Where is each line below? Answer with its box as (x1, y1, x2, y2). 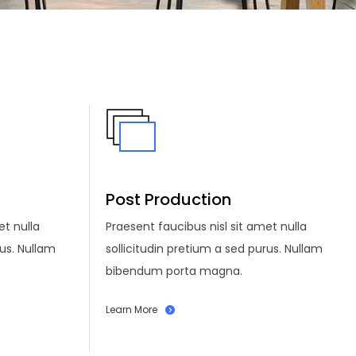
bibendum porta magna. (106, 262, 242, 279)
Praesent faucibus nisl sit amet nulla (106, 218, 307, 234)
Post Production (106, 188, 231, 211)
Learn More (106, 302, 157, 316)
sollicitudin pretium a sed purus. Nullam (106, 240, 323, 257)
